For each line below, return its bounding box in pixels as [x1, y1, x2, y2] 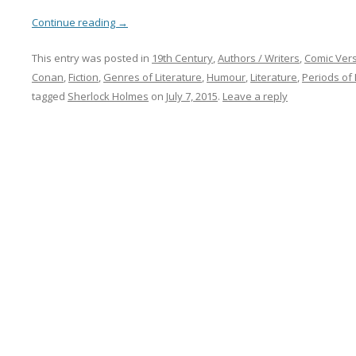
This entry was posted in [31, 50, 152, 65]
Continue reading [31, 14, 118, 29]
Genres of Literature [103, 69, 202, 84]
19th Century [151, 50, 213, 65]
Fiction [68, 69, 99, 84]
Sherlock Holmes [67, 88, 149, 103]
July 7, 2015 [165, 88, 218, 103]
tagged [31, 88, 68, 103]
